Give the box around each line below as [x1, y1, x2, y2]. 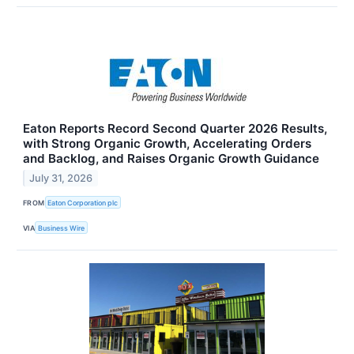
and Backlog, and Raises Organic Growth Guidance [23, 151, 319, 167]
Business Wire [38, 223, 85, 232]
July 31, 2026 [29, 171, 93, 184]
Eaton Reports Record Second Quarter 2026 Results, [23, 121, 327, 137]
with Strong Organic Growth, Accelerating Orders [23, 136, 311, 152]
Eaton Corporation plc [47, 198, 119, 207]
